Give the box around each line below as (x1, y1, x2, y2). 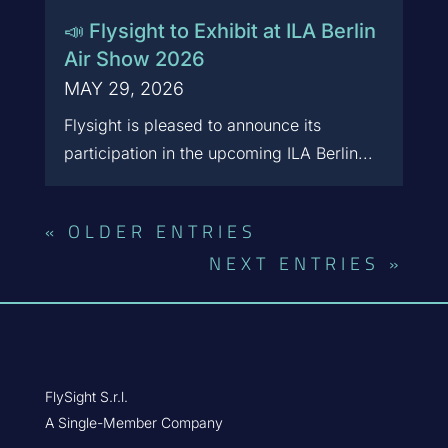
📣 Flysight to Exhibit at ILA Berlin (63, 19, 376, 44)
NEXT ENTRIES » (209, 250, 404, 278)
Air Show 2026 (63, 47, 205, 72)
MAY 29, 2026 (63, 78, 184, 100)
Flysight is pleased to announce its (63, 115, 321, 136)
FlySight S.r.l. (44, 388, 128, 406)
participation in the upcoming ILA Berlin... (63, 143, 373, 164)
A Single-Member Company (44, 414, 223, 432)
